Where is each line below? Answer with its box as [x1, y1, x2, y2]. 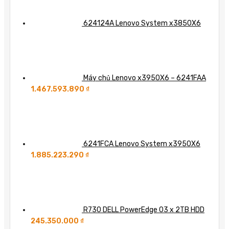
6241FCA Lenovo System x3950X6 [83, 139, 200, 148]
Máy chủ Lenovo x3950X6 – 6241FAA [83, 73, 206, 82]
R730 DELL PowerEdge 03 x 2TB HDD [83, 205, 204, 214]
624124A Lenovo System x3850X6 [83, 18, 201, 28]
